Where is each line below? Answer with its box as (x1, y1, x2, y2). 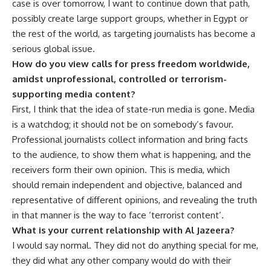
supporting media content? (12, 88, 135, 100)
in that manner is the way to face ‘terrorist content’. (12, 209, 224, 221)
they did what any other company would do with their (12, 255, 231, 267)
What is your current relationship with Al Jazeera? (12, 224, 234, 237)
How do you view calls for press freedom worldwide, (12, 58, 250, 70)
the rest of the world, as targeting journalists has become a (12, 28, 255, 40)
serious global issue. (12, 43, 95, 55)
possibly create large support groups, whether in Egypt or (12, 13, 248, 25)
